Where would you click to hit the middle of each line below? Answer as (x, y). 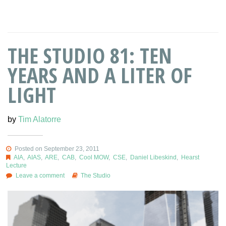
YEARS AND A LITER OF (100, 75)
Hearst (190, 157)
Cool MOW (94, 157)
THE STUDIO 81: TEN (90, 55)
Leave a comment (40, 175)
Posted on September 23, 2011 (56, 149)
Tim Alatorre (40, 119)
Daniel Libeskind (153, 157)
